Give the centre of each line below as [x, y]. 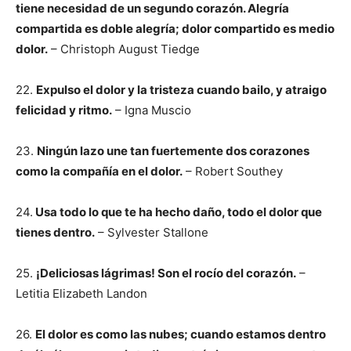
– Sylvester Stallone [152, 232]
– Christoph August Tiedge [124, 49]
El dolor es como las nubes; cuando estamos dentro [181, 334]
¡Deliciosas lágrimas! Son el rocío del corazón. [166, 273]
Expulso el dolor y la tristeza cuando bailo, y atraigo [181, 90]
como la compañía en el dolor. [99, 171]
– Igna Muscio [152, 110]
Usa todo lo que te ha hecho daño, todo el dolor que [177, 212]
